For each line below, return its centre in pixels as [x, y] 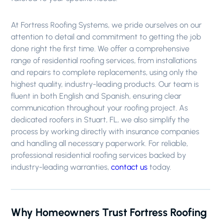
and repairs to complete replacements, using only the [104, 72]
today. [160, 167]
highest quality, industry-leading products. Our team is [105, 84]
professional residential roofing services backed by [99, 155]
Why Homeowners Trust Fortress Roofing [109, 212]
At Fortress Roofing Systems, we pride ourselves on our [107, 25]
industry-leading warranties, [61, 167]
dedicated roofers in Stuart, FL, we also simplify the [100, 120]
